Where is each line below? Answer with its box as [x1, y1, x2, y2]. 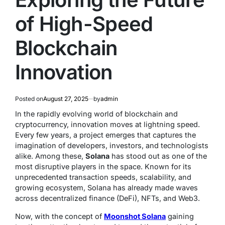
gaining [166, 212, 194, 221]
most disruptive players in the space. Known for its [15, 162, 191, 171]
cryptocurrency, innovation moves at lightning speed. [15, 120, 200, 129]
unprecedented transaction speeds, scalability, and [15, 173, 191, 182]
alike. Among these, [15, 152, 85, 161]
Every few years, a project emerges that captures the [15, 131, 196, 140]
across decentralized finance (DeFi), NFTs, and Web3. [15, 194, 200, 203]
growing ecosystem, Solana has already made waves [15, 183, 198, 192]
